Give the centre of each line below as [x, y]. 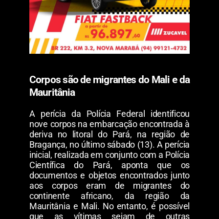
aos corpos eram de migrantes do [109, 185]
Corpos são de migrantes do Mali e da [109, 79]
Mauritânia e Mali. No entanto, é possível [109, 206]
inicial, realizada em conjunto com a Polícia [109, 154]
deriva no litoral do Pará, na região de [109, 134]
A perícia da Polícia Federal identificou [109, 113]
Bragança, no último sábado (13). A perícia [109, 144]
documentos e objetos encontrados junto [109, 175]
